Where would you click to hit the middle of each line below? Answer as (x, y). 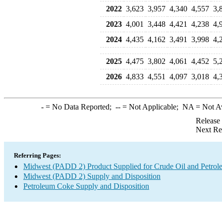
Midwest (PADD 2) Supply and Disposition (92, 176)
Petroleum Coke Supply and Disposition (86, 186)
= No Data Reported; (79, 107)
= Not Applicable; (151, 107)
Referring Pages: (37, 155)
